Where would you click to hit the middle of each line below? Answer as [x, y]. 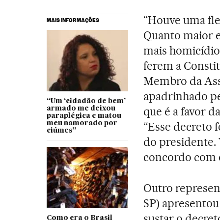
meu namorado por [82, 123]
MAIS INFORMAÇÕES [73, 20]
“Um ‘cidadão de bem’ [86, 101]
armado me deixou [81, 108]
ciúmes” [61, 130]
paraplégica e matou [84, 116]
